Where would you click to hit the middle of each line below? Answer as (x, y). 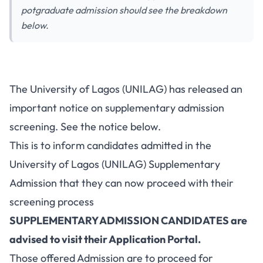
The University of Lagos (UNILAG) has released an (126, 89)
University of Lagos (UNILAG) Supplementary (115, 164)
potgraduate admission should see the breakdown (124, 10)
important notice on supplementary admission (117, 108)
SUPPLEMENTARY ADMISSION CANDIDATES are (128, 220)
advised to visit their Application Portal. (105, 239)
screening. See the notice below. (85, 127)
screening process (52, 202)
